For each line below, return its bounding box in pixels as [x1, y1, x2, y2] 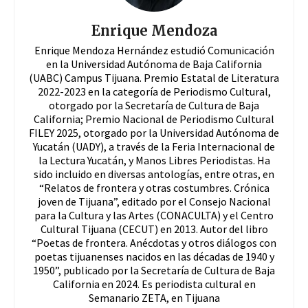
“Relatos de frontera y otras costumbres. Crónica [38, 180, 269, 195]
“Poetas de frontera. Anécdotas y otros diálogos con [32, 235, 276, 250]
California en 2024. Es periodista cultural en [52, 276, 256, 291]
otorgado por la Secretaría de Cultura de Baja [49, 98, 259, 112]
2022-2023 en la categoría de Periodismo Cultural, [37, 84, 271, 98]
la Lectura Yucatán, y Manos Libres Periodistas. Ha [38, 153, 270, 167]
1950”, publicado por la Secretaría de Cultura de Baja [33, 263, 275, 277]
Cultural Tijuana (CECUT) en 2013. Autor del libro [40, 221, 268, 236]
